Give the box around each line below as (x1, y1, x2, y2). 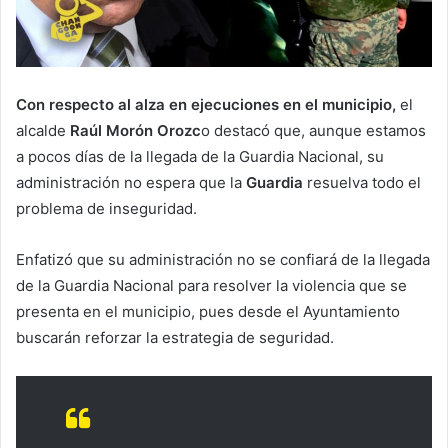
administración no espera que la (16, 172, 242, 192)
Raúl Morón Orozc (66, 120, 201, 140)
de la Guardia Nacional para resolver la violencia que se (16, 275, 407, 295)
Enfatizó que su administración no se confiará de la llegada (16, 249, 430, 269)
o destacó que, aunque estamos (201, 120, 426, 140)
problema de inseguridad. (16, 198, 197, 218)
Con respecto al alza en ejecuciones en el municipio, (16, 94, 396, 114)
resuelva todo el (303, 172, 421, 192)
